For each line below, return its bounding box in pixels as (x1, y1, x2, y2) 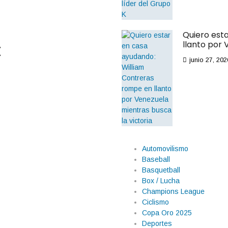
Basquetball (142, 166, 180, 174)
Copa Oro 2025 (142, 209, 192, 217)
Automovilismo (142, 145, 188, 153)
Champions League (142, 187, 205, 195)
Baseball (142, 155, 170, 163)
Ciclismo (142, 198, 169, 206)
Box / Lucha (142, 177, 180, 185)
